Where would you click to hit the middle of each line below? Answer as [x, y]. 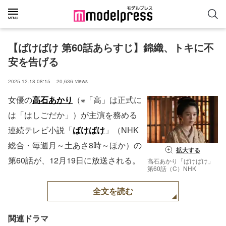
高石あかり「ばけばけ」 [181, 161]
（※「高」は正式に [107, 100]
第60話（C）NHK [172, 168]
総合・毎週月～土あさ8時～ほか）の [75, 145]
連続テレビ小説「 [40, 130]
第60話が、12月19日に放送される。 [74, 160]
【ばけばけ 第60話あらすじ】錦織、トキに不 [111, 47]
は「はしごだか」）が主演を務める [73, 115]
